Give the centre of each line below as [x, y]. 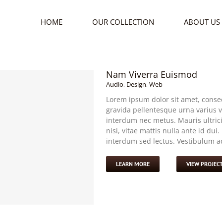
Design [136, 84]
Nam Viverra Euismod [152, 74]
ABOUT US [202, 22]
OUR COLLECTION [123, 22]
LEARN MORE [133, 164]
